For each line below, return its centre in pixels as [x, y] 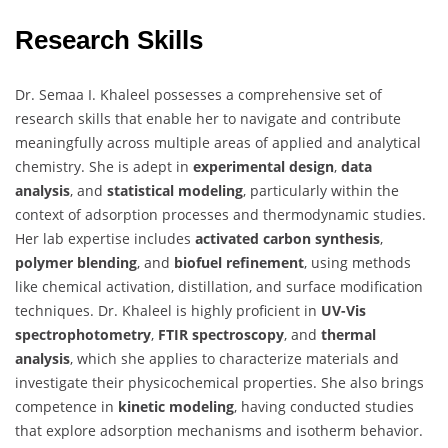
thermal [348, 334]
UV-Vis [343, 310]
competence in [66, 406]
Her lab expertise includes [105, 238]
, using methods [357, 262]
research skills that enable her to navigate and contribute [208, 118]
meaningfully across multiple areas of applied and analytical [218, 142]
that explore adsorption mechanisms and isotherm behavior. [219, 430]
